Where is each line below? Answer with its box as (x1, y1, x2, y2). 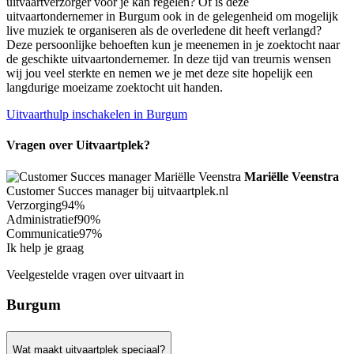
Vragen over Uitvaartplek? (6, 138, 150, 153)
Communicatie (6, 226, 79, 240)
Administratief (6, 212, 77, 226)
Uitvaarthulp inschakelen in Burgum (6, 107, 187, 122)
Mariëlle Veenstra (244, 169, 339, 183)
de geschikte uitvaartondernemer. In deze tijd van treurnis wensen (6, 52, 331, 66)
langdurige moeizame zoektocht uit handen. (6, 81, 223, 95)
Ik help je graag (6, 240, 84, 254)
